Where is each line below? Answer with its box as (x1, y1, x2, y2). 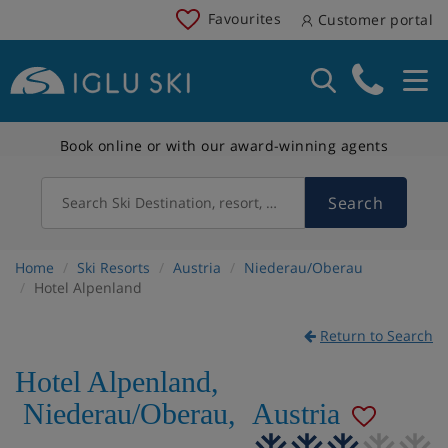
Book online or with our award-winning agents (59, 135, 389, 155)
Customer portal (313, 10, 433, 29)
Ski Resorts (77, 257, 150, 277)
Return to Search (320, 325, 433, 345)
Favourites (208, 8, 282, 28)
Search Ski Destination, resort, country (62, 192, 317, 212)
